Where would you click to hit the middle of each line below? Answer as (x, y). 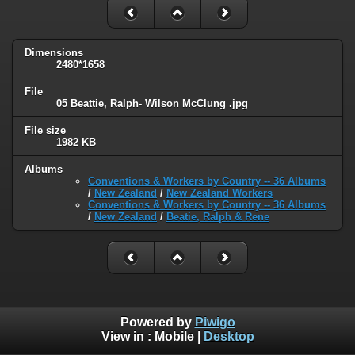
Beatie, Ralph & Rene (218, 216)
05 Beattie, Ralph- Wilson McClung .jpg (152, 104)
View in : (128, 337)
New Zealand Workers (219, 193)
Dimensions (54, 53)
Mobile (174, 337)
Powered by (157, 323)
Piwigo (215, 323)
